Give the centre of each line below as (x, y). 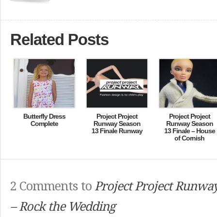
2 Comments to (52, 186)
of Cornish (189, 138)
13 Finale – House (189, 131)
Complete (44, 124)
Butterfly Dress (44, 116)
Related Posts (59, 39)
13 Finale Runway (117, 131)
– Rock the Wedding (63, 207)
